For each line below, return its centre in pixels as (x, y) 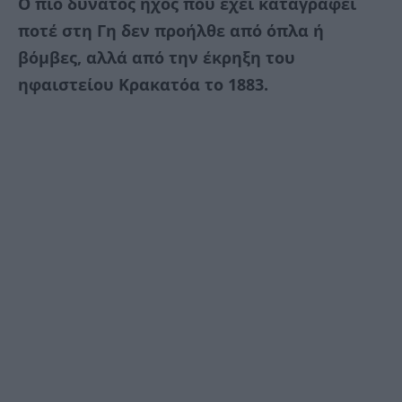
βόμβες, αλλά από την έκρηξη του (157, 57)
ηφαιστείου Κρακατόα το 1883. (143, 84)
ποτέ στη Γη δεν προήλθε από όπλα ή (171, 30)
